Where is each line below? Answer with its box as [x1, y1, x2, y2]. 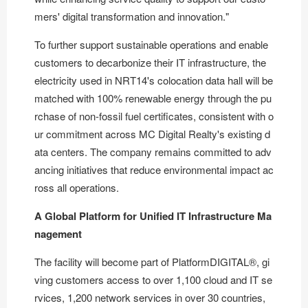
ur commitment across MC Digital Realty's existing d [34, 126, 270, 141]
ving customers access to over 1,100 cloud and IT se [34, 272, 272, 287]
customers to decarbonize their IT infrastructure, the [34, 54, 266, 69]
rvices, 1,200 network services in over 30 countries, [34, 289, 265, 305]
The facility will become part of [34, 254, 172, 269]
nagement [34, 225, 82, 241]
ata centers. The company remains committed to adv [34, 144, 272, 159]
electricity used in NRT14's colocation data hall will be [34, 72, 273, 87]
